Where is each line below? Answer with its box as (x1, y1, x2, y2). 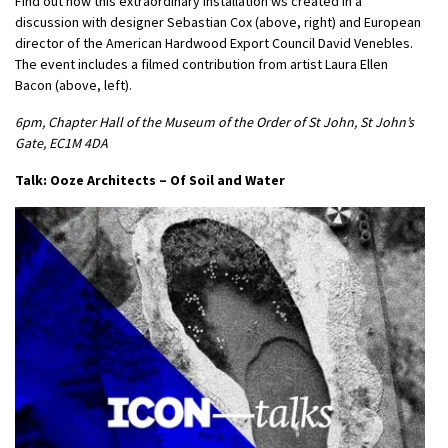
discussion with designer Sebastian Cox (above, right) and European (15, 12, 421, 31)
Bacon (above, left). (15, 75, 135, 94)
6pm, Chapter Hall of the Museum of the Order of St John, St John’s (15, 112, 414, 131)
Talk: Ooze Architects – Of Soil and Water (15, 170, 285, 189)
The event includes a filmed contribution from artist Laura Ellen (15, 54, 388, 73)
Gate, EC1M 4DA (15, 133, 108, 152)
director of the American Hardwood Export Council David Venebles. (15, 33, 413, 52)
